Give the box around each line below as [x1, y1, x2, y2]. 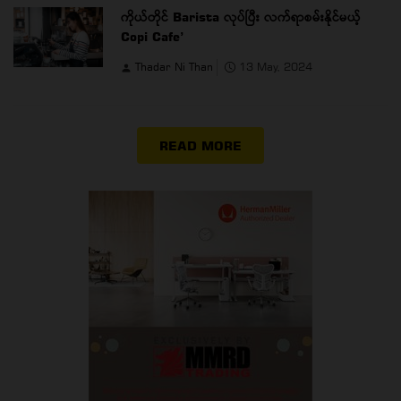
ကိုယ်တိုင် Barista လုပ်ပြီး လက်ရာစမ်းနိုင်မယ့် [121, 9, 361, 25]
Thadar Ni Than [135, 60, 217, 74]
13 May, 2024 [235, 60, 312, 74]
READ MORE [159, 138, 242, 154]
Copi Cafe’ [121, 29, 184, 45]
